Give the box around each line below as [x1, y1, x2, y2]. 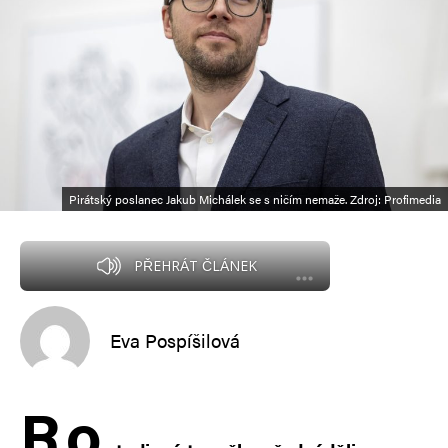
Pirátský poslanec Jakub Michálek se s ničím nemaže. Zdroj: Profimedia [69, 189, 441, 208]
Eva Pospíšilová [110, 327, 240, 355]
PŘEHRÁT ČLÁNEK [133, 255, 257, 275]
